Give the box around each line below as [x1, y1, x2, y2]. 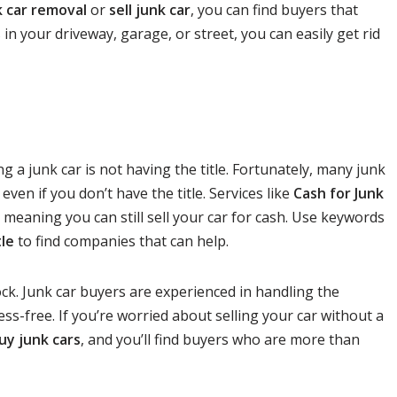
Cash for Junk [293, 183, 384, 203]
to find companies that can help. [14, 231, 229, 251]
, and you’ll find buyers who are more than [81, 330, 360, 349]
